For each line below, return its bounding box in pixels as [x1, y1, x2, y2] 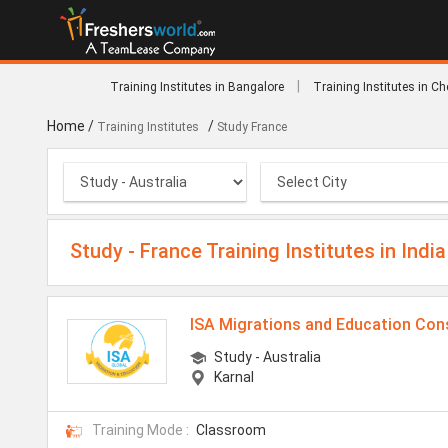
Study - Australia [214, 348, 322, 365]
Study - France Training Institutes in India [70, 239, 446, 263]
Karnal [214, 368, 255, 385]
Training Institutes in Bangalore [110, 80, 284, 94]
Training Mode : [92, 421, 189, 438]
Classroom [196, 421, 266, 438]
